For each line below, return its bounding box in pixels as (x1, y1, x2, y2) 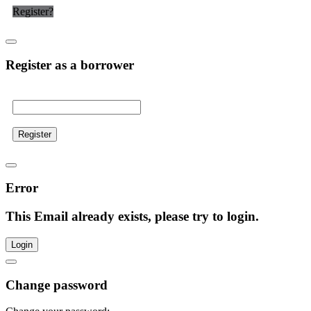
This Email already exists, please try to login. (6, 209, 259, 224)
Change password (6, 277, 108, 292)
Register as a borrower (6, 58, 134, 73)
